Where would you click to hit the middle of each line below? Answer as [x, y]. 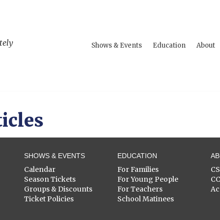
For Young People [148, 179]
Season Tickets [50, 179]
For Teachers [140, 189]
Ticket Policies [49, 199]
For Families [138, 169]
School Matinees [146, 199]
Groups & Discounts [58, 189]
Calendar [40, 169]
